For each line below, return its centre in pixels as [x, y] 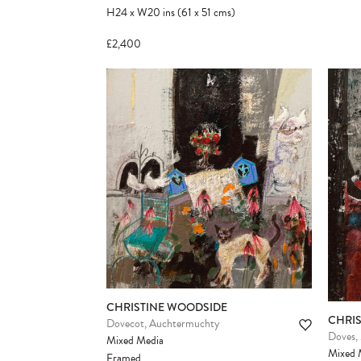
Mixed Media [135, 341]
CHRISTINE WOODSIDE [167, 307]
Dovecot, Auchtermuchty [163, 324]
